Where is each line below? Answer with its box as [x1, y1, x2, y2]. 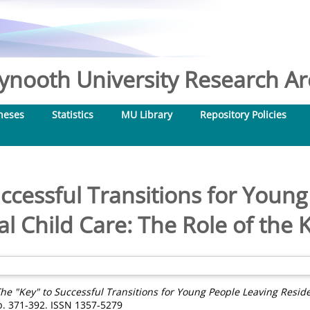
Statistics [52, 108, 93, 121]
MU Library [121, 108, 172, 121]
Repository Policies [200, 108, 286, 121]
